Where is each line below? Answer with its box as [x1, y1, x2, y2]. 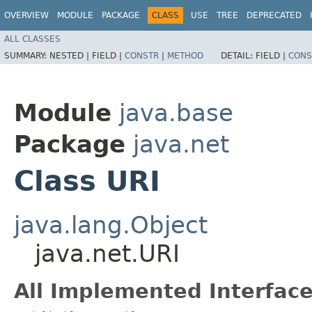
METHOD [167, 50, 203, 61]
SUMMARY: [4, 50, 49, 61]
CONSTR [125, 50, 159, 61]
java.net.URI [35, 239, 180, 267]
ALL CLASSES [4, 33, 61, 44]
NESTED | [49, 50, 92, 61]
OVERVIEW [4, 10, 49, 20]
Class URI [14, 164, 160, 197]
